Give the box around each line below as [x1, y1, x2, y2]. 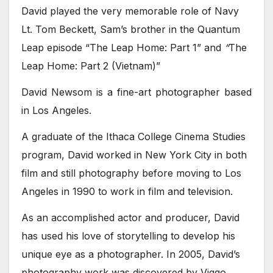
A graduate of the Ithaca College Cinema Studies [21, 130, 246, 143]
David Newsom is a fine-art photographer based [21, 86, 252, 99]
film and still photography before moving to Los [21, 166, 241, 179]
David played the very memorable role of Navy [21, 5, 239, 18]
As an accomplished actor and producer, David [21, 211, 239, 224]
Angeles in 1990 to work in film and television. [21, 185, 233, 197]
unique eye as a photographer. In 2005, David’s [21, 247, 240, 260]
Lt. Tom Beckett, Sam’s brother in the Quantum [21, 23, 240, 36]
